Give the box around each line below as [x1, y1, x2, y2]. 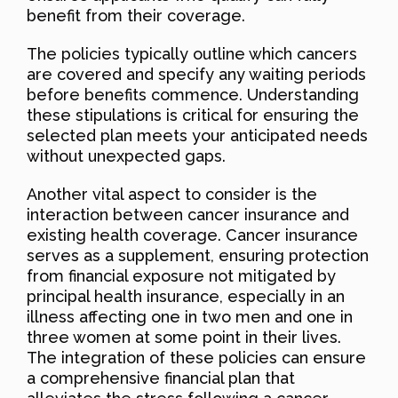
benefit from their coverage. [27, 5, 245, 25]
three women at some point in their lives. [27, 327, 341, 346]
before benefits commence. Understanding [27, 84, 359, 104]
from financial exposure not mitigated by [27, 266, 336, 285]
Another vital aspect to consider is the [27, 184, 317, 203]
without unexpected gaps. [27, 146, 226, 165]
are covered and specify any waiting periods [27, 64, 366, 84]
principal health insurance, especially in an [27, 286, 345, 306]
